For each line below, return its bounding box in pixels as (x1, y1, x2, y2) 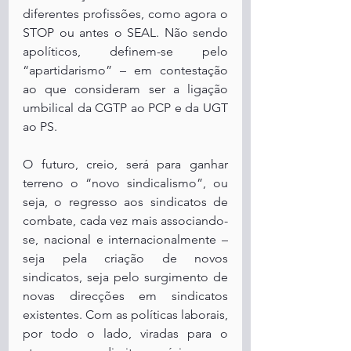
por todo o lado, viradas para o (23, 326, 228, 341)
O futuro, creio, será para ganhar (23, 157, 228, 172)
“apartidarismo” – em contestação (23, 63, 228, 78)
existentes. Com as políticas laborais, (23, 307, 228, 322)
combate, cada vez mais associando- (23, 213, 228, 228)
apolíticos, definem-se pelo (23, 44, 228, 59)
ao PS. (23, 119, 57, 134)
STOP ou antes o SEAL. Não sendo (23, 25, 228, 40)
